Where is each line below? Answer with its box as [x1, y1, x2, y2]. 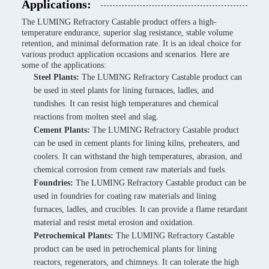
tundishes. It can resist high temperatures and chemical [34, 99, 219, 108]
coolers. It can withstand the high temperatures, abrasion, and [34, 152, 242, 161]
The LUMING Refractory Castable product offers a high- [22, 17, 217, 26]
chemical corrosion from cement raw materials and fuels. [34, 165, 227, 174]
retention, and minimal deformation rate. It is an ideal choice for [22, 39, 241, 48]
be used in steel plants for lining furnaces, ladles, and [34, 86, 214, 95]
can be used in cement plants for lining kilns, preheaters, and [34, 139, 240, 148]
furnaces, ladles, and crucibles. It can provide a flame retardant [34, 205, 247, 214]
